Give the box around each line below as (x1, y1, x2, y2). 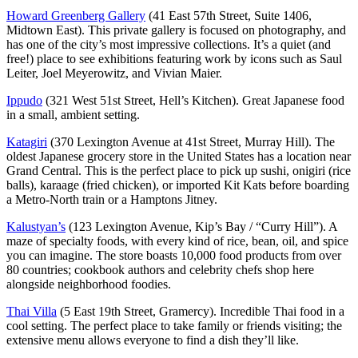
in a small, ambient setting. (6, 107, 140, 121)
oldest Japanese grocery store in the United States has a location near (6, 149, 351, 163)
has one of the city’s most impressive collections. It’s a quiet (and (6, 37, 331, 51)
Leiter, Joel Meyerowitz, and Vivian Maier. (6, 66, 222, 80)
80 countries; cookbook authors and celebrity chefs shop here (6, 262, 314, 276)
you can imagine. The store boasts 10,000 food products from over (6, 248, 341, 262)
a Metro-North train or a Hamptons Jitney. (6, 192, 217, 206)
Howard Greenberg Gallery (6, 8, 145, 22)
